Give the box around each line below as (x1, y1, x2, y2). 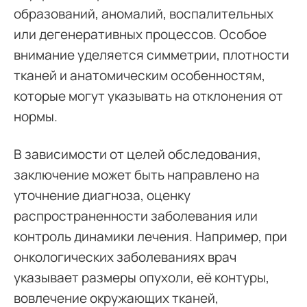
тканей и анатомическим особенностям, (14, 66, 265, 84)
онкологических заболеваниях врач (14, 248, 236, 266)
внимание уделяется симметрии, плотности (14, 46, 289, 64)
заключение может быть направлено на (14, 166, 260, 184)
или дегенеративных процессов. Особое (14, 25, 267, 43)
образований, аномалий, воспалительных (14, 5, 273, 23)
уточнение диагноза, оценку (14, 186, 191, 204)
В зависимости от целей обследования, (14, 145, 261, 163)
